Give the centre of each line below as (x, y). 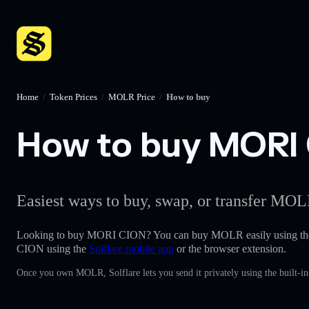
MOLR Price (132, 97)
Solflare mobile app (131, 248)
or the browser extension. (230, 248)
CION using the (53, 248)
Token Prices (73, 97)
